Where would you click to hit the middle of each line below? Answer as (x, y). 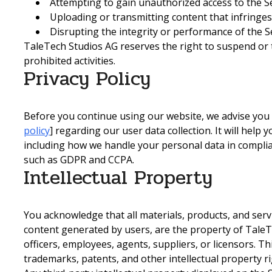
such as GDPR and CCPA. (79, 159)
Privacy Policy (87, 78)
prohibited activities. (70, 60)
